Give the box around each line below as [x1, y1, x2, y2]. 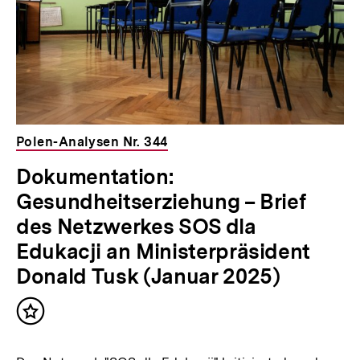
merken [30, 325, 81, 343]
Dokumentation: [15, 164, 174, 190]
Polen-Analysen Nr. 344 [15, 134, 168, 150]
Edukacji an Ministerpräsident [15, 239, 311, 264]
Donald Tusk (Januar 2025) [15, 264, 280, 289]
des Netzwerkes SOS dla [15, 214, 256, 239]
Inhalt [30, 309, 70, 327]
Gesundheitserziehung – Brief [15, 189, 306, 215]
